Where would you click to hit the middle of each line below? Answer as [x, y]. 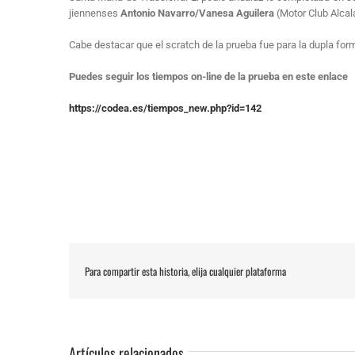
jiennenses [94, 13]
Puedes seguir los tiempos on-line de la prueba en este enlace [208, 77]
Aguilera [255, 13]
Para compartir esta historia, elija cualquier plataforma [185, 271]
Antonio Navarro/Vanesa [177, 13]
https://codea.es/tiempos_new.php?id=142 [165, 109]
